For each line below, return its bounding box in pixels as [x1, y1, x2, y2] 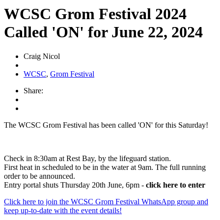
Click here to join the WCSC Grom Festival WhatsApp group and [4, 197, 208, 206]
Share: [24, 86, 43, 95]
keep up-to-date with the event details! [4, 206, 122, 215]
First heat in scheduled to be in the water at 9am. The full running [4, 163, 206, 171]
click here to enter [146, 180, 205, 189]
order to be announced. [4, 171, 77, 180]
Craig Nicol [24, 52, 60, 60]
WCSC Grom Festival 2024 [4, 5, 187, 23]
